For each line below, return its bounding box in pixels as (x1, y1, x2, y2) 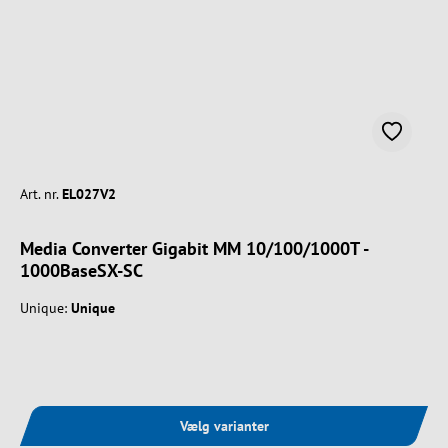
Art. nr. (20, 184, 58, 203)
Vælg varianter (179, 416, 269, 435)
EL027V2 (62, 184, 116, 203)
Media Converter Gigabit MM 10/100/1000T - (20, 236, 369, 260)
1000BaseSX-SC (20, 258, 143, 282)
